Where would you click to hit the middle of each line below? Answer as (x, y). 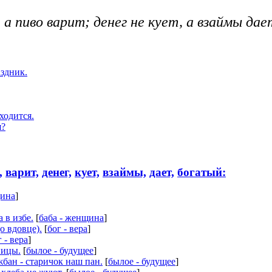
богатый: (202, 172)
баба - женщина (71, 217)
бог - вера (67, 228)
